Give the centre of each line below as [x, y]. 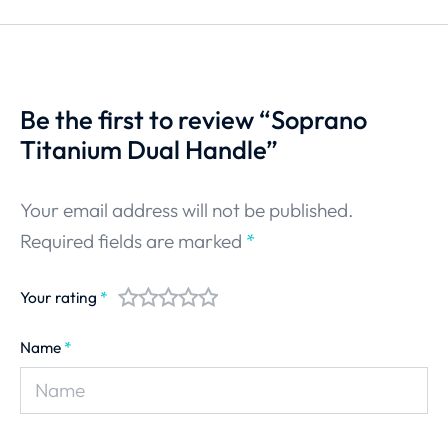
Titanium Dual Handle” [149, 149]
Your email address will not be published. [187, 209]
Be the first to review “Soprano [193, 119]
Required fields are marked [133, 240]
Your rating [60, 296]
